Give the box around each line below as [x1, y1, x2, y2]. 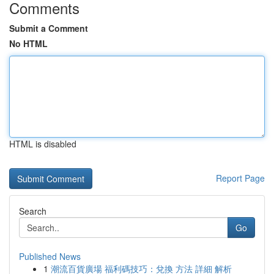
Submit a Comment [9, 22, 88, 34]
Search [19, 205, 46, 217]
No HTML [9, 37, 48, 50]
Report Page [216, 172, 265, 184]
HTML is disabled [9, 138, 76, 150]
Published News [19, 250, 81, 262]
